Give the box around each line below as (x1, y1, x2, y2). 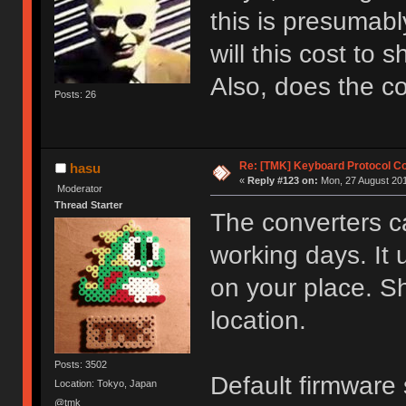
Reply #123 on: (246, 175, 318, 187)
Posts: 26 (54, 88, 97, 100)
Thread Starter (54, 199, 123, 211)
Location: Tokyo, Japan (54, 377, 158, 389)
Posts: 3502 (54, 358, 108, 370)
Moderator (57, 183, 103, 194)
